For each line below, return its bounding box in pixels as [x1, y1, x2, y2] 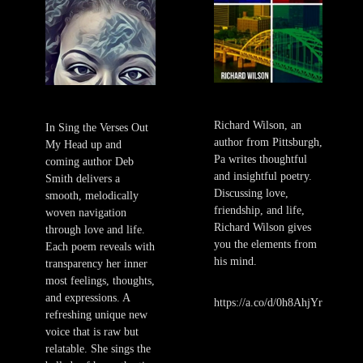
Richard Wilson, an [214, 119, 301, 132]
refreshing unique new [45, 309, 147, 322]
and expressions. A [45, 292, 130, 305]
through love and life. [45, 224, 145, 237]
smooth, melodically [45, 190, 139, 203]
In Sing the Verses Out [45, 122, 148, 135]
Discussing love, [214, 187, 288, 200]
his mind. [214, 255, 257, 268]
